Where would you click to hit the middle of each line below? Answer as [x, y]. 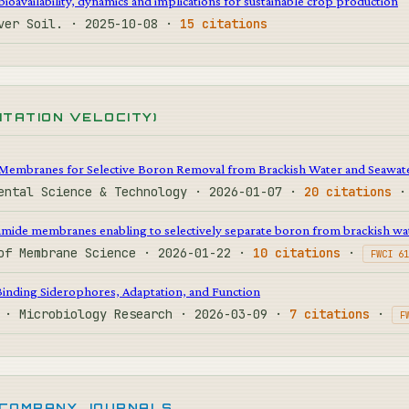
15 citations [224, 23]
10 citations [297, 252]
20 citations [348, 191]
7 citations [330, 314]
